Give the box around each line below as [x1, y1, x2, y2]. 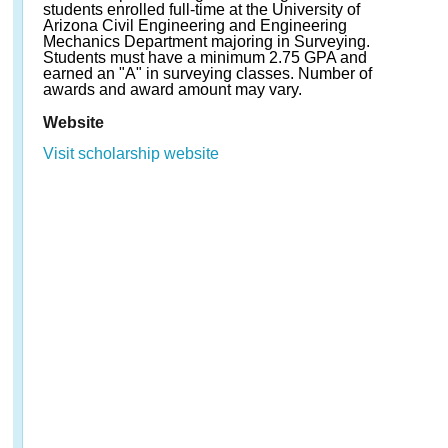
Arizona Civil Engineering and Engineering [43, 17, 347, 34]
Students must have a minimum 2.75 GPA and [43, 49, 367, 66]
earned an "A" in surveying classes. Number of [43, 65, 372, 82]
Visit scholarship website [43, 145, 219, 162]
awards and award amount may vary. [43, 81, 302, 98]
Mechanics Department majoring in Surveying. [43, 33, 370, 50]
